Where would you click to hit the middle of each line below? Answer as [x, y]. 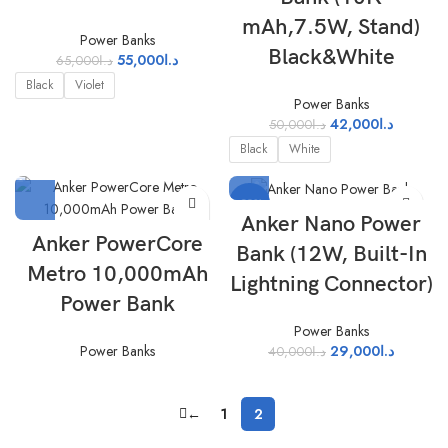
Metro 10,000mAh [117, 274]
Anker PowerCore [117, 244]
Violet [89, 84]
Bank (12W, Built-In [331, 254]
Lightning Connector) [331, 284]
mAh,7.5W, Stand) [331, 27]
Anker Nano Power [331, 224]
